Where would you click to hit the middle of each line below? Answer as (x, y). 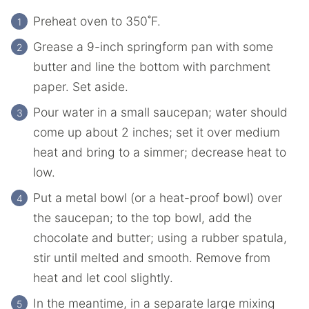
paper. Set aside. (81, 87)
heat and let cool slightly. (103, 278)
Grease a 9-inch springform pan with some (153, 47)
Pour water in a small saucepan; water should (160, 112)
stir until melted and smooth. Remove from (152, 258)
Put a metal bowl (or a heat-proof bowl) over (158, 198)
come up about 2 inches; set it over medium (157, 132)
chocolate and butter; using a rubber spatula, (160, 238)
